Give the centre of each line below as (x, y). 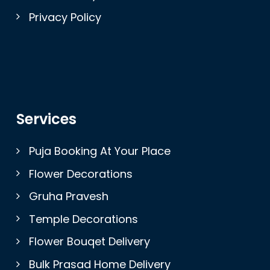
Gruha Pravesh (69, 196)
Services (46, 119)
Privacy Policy (65, 17)
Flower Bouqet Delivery (89, 242)
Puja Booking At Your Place (100, 151)
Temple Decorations (83, 219)
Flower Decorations (81, 174)
